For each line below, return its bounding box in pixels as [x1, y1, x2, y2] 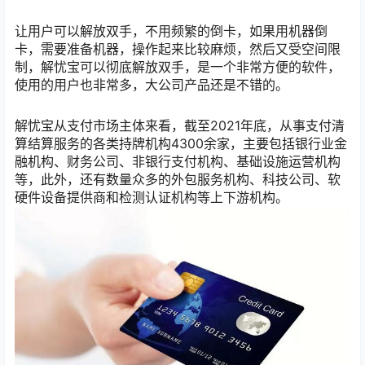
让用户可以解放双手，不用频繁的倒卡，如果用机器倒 [15, 23, 328, 40]
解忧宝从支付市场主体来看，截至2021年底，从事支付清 [15, 117, 345, 134]
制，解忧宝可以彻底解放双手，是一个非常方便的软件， [15, 59, 341, 76]
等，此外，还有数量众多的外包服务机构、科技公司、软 [15, 170, 341, 187]
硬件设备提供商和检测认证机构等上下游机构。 [15, 188, 288, 205]
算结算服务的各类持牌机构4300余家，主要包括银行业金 [15, 134, 347, 152]
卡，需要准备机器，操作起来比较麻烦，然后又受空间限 [15, 41, 341, 58]
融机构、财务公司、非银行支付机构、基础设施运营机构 [15, 152, 341, 169]
